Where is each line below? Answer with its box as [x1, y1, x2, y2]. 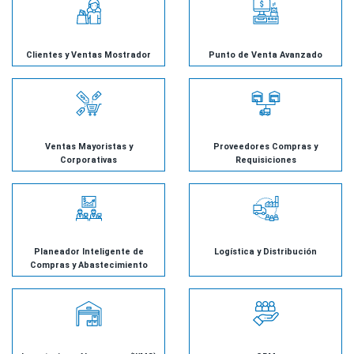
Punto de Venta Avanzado [209, 49, 322, 60]
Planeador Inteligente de [33, 247, 144, 258]
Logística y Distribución [214, 247, 317, 258]
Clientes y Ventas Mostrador [26, 49, 151, 60]
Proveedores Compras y [213, 141, 318, 152]
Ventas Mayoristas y [44, 141, 133, 152]
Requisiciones [235, 154, 296, 165]
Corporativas [60, 154, 117, 165]
